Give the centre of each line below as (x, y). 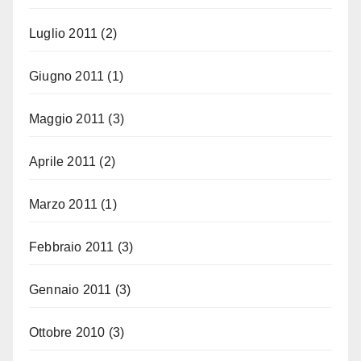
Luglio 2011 (64, 33)
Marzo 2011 (63, 204)
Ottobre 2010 (67, 332)
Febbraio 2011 (72, 247)
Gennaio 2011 (71, 289)
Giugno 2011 (67, 76)
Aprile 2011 (63, 161)
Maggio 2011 (67, 118)
